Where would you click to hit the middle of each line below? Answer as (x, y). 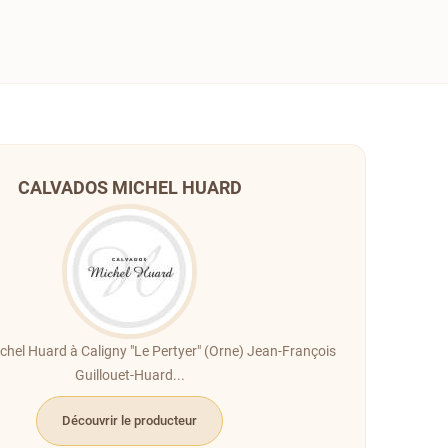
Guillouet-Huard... (129, 374)
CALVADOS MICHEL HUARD (129, 187)
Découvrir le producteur (130, 420)
